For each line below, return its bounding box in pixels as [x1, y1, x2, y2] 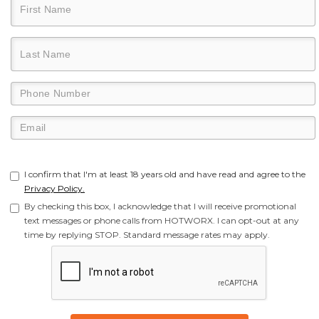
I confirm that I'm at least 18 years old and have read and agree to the [24, 169, 305, 179]
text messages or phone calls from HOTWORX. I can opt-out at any [24, 215, 299, 226]
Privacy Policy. [24, 183, 85, 194]
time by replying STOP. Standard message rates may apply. [24, 229, 270, 240]
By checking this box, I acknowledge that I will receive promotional [24, 201, 296, 211]
